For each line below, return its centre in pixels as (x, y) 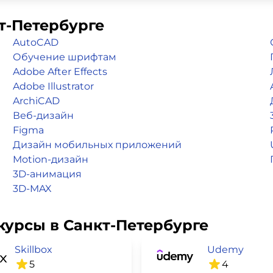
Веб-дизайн (43, 115)
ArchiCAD (36, 101)
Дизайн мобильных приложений (97, 145)
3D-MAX (32, 189)
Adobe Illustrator (53, 86)
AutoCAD (36, 42)
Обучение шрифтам (65, 57)
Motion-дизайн (51, 159)
